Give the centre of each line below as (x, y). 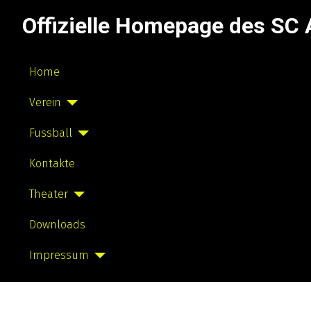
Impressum (59, 255)
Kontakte (52, 163)
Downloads (57, 225)
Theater (49, 194)
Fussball (51, 133)
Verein (45, 102)
